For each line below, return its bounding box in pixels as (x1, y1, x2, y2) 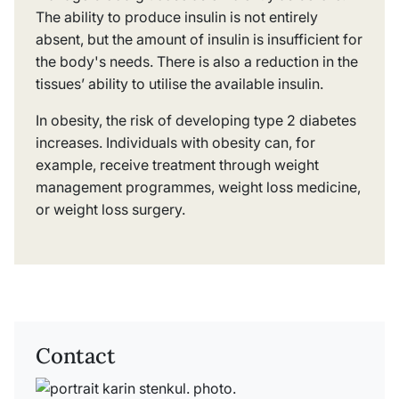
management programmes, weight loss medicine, (36, 177, 361, 196)
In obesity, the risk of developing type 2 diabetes (36, 110, 356, 129)
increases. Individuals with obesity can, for (36, 133, 315, 151)
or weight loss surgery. (36, 199, 185, 218)
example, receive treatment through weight (36, 155, 319, 174)
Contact (36, 341, 116, 370)
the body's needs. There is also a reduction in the (36, 52, 358, 70)
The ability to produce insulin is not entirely (36, 7, 318, 26)
